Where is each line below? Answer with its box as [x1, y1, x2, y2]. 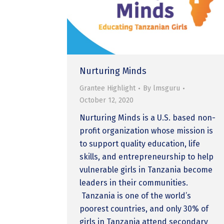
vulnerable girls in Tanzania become [79, 164, 213, 174]
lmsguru [153, 83, 180, 92]
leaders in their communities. [79, 177, 188, 187]
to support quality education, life [79, 138, 200, 148]
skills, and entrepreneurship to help [79, 151, 214, 161]
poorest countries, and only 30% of [79, 203, 209, 213]
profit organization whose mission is [79, 125, 213, 135]
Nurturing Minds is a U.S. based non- [79, 112, 216, 122]
